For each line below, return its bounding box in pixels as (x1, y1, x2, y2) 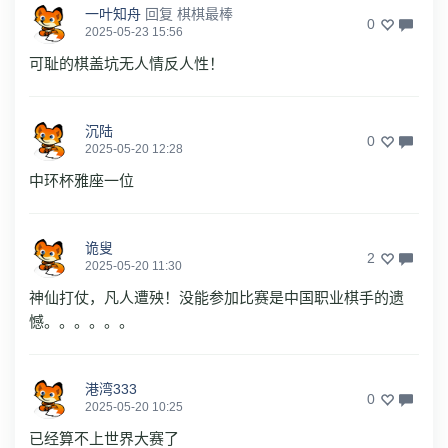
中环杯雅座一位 (29, 171, 134, 189)
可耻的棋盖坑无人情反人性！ (29, 54, 224, 72)
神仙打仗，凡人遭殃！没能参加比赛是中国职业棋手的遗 (29, 288, 404, 306)
